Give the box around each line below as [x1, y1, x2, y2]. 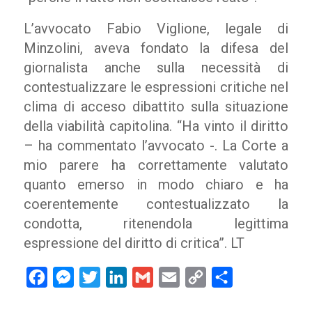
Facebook [47, 270, 95, 284]
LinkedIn [126, 270, 169, 284]
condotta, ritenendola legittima [23, 215, 289, 232]
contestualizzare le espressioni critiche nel [23, 79, 289, 95]
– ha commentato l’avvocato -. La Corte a [23, 137, 289, 154]
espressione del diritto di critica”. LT [23, 235, 244, 251]
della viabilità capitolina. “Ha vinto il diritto [23, 118, 289, 134]
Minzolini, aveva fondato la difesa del [23, 40, 289, 56]
